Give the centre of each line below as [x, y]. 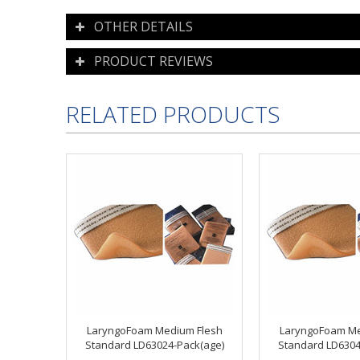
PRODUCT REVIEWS [153, 61]
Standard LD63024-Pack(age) [154, 345]
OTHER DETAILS [143, 27]
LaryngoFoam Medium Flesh [154, 331]
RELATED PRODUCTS [173, 115]
